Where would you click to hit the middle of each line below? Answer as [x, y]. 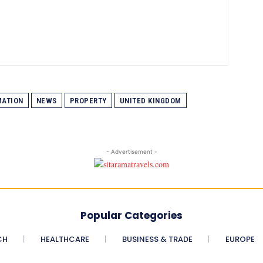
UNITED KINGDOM [150, 100]
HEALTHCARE [65, 239]
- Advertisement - [131, 151]
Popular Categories [131, 215]
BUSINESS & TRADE [157, 239]
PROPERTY [88, 100]
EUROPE [240, 239]
